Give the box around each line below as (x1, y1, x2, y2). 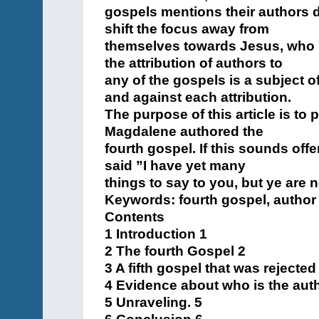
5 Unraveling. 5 (105, 295, 202, 310)
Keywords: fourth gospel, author (105, 192, 316, 207)
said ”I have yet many (105, 158, 246, 173)
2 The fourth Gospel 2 (105, 244, 246, 258)
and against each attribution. (105, 90, 291, 105)
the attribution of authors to (105, 56, 283, 70)
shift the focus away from (105, 21, 269, 36)
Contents (105, 209, 164, 224)
